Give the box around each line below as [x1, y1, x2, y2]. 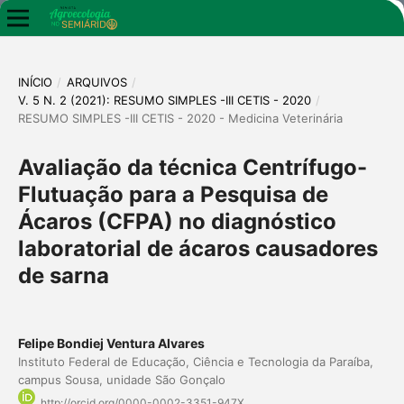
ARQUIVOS [66, 74, 127, 89]
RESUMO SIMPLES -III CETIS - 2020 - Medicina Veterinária [17, 110, 343, 125]
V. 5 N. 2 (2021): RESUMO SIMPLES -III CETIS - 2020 [17, 92, 311, 107]
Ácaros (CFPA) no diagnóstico [17, 207, 336, 234]
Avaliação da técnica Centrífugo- [17, 153, 367, 180]
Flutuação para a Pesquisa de [17, 180, 328, 207]
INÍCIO [17, 74, 52, 89]
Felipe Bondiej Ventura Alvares [17, 335, 205, 351]
